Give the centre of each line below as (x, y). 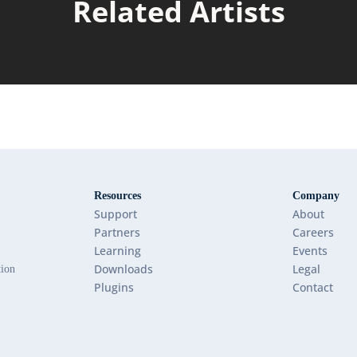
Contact (312, 287)
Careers (313, 232)
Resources (117, 195)
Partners (117, 232)
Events (310, 250)
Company (316, 195)
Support (115, 214)
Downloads (123, 269)
